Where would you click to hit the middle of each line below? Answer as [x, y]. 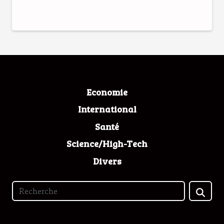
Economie [107, 92]
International [107, 109]
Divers [107, 161]
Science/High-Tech [107, 143]
